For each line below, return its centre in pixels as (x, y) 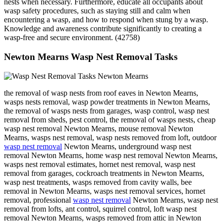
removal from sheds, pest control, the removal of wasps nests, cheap (110, 119)
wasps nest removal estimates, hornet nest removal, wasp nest (100, 164)
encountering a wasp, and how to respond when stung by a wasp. (106, 20)
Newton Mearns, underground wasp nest (127, 146)
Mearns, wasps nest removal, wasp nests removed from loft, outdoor (110, 137)
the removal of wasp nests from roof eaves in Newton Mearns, (101, 93)
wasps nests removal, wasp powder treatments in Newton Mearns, (107, 102)
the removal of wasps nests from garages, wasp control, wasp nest (107, 111)
